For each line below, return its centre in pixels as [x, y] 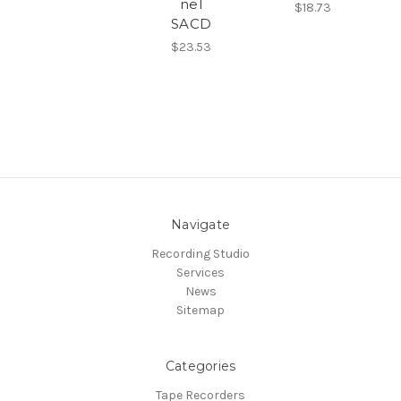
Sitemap [200, 310]
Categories [200, 366]
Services [200, 272]
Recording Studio [200, 253]
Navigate [200, 224]
